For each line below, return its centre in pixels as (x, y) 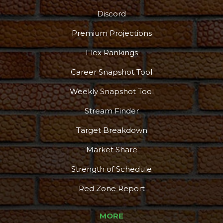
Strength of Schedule (111, 169)
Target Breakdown (111, 130)
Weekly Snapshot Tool (111, 91)
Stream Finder (111, 111)
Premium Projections (111, 33)
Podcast (71, 27)
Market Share (111, 149)
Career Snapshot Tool (111, 72)
